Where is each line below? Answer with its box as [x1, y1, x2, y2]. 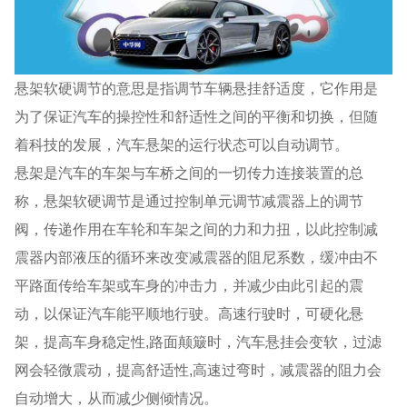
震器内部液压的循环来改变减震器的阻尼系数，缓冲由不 [15, 248, 379, 265]
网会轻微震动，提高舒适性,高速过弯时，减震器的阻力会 [15, 361, 382, 378]
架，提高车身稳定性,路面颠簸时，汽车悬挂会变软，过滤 [15, 333, 382, 350]
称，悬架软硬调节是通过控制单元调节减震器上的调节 [15, 192, 364, 209]
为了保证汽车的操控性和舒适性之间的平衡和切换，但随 [15, 107, 379, 124]
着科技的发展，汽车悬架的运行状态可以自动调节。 [15, 135, 350, 153]
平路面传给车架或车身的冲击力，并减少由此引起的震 [15, 276, 364, 293]
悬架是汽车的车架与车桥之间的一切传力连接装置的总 [15, 164, 364, 181]
